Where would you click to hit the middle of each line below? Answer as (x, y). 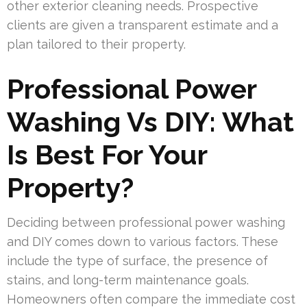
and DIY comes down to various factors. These (143, 241)
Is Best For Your (107, 154)
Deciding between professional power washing (146, 222)
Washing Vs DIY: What (150, 121)
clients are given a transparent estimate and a (143, 25)
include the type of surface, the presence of (137, 260)
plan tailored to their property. (96, 44)
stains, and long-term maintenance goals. (128, 280)
